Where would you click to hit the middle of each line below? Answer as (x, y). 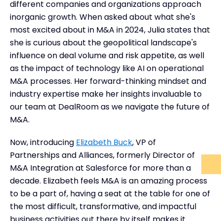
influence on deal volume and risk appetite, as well (107, 55)
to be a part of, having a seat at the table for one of (110, 193)
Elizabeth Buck (104, 142)
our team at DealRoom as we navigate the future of (110, 107)
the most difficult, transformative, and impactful (103, 206)
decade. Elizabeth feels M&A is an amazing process (109, 181)
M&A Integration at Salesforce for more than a (100, 168)
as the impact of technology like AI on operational (107, 68)
